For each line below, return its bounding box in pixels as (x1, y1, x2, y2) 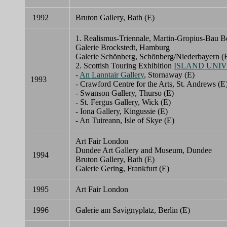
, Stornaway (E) (144, 70, 195, 80)
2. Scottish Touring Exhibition (75, 61, 174, 70)
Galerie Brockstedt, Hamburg (75, 43, 170, 52)
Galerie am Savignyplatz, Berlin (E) (75, 206, 190, 215)
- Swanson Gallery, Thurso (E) (75, 89, 174, 98)
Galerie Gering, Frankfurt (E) (75, 164, 169, 173)
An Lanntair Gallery (80, 70, 144, 80)
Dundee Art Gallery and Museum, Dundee (75, 146, 212, 155)
